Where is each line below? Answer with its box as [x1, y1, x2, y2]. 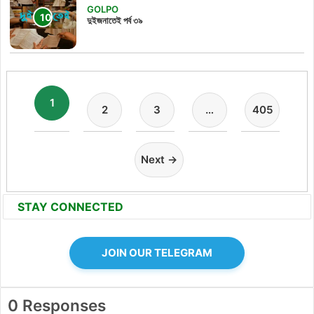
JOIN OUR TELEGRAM [102, 246, 212, 260]
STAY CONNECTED [18, 200, 123, 214]
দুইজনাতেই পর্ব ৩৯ [87, 15, 142, 27]
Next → [140, 153, 177, 167]
